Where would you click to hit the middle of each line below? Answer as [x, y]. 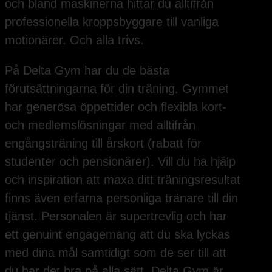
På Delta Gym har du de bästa [87, 70]
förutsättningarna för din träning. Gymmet [117, 88]
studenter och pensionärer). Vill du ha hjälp [120, 161]
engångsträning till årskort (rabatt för [103, 143]
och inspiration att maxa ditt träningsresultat [123, 179]
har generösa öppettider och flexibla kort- [116, 107]
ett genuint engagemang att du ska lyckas [117, 234]
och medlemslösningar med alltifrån [100, 125]
